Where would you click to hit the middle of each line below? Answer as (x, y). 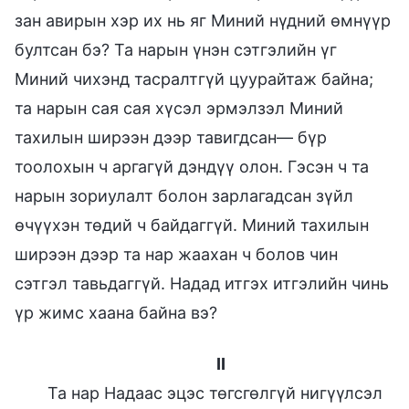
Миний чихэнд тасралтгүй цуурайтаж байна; (194, 79)
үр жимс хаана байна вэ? (116, 312)
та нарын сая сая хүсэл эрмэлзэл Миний (179, 108)
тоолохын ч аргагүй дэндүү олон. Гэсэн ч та (192, 166)
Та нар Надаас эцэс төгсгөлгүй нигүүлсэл (215, 393)
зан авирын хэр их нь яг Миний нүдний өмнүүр (203, 20)
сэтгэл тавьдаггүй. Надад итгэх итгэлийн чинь (202, 283)
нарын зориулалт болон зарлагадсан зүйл (184, 195)
